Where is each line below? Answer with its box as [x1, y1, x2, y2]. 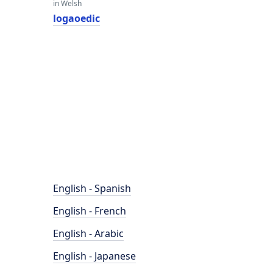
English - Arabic [53, 227, 124, 240]
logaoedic [53, 12, 100, 25]
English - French [53, 204, 126, 218]
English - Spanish [53, 182, 131, 195]
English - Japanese [53, 249, 136, 263]
